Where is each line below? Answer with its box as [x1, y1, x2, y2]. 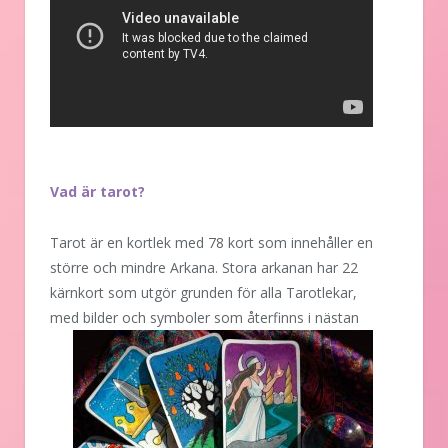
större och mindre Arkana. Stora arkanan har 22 [50, 258, 358, 278]
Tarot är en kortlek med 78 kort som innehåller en [50, 233, 373, 253]
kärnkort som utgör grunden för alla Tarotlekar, [50, 283, 357, 303]
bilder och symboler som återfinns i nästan [79, 308, 359, 328]
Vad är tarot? [50, 182, 145, 202]
